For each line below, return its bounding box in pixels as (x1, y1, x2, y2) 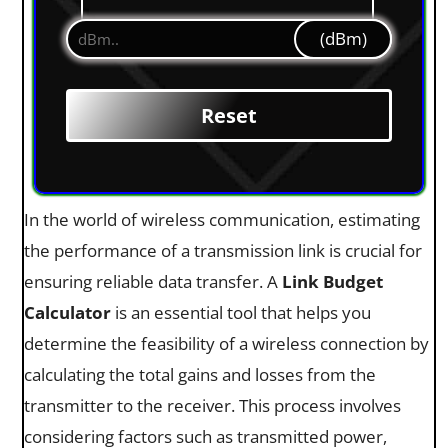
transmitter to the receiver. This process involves (24, 393, 401, 417)
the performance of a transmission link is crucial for (24, 238, 422, 262)
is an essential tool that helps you (111, 300, 371, 324)
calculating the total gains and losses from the (24, 362, 376, 386)
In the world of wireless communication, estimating (24, 207, 420, 231)
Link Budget (282, 269, 383, 293)
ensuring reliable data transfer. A (24, 269, 282, 293)
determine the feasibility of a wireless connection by (24, 331, 429, 355)
